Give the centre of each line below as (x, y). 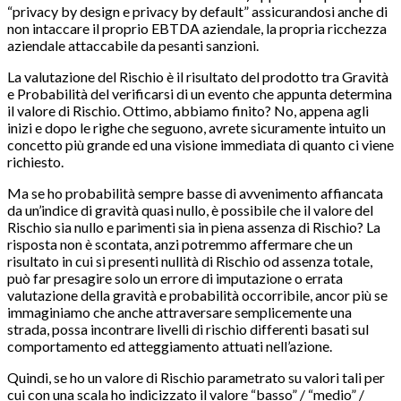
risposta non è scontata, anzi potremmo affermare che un (180, 244)
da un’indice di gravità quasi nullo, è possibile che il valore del (190, 210)
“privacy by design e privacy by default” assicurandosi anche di (197, 12)
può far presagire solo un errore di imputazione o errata (175, 278)
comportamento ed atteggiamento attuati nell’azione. (170, 346)
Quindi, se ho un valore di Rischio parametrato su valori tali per (196, 378)
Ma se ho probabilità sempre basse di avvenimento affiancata (195, 193)
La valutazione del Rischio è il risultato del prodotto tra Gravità (198, 77)
